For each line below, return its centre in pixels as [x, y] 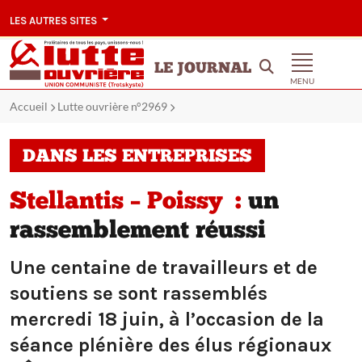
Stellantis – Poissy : [126, 203]
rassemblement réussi [138, 232]
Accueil [29, 107]
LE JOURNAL [203, 69]
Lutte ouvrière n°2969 [112, 107]
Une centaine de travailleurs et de [164, 268]
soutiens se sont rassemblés [139, 294]
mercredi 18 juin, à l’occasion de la [167, 320]
